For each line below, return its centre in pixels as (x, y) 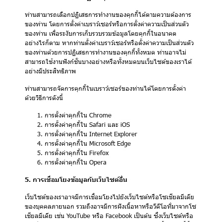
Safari (97, 124)
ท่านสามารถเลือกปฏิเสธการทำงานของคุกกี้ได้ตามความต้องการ (108, 14)
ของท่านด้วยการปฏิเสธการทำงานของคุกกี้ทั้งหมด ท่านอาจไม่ (106, 52)
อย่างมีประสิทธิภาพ (50, 71)
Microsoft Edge (110, 143)
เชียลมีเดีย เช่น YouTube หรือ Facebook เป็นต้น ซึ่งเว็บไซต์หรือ (109, 216)
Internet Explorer (113, 134)
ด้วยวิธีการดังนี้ (44, 98)
